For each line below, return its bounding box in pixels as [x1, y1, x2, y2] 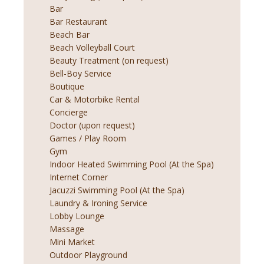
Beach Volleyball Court [49, 42, 135, 54]
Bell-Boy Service [49, 68, 111, 80]
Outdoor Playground [49, 249, 127, 261]
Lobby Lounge [49, 210, 104, 222]
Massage [49, 223, 84, 235]
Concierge [49, 107, 88, 118]
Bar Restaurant [49, 16, 107, 28]
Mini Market [49, 236, 95, 248]
